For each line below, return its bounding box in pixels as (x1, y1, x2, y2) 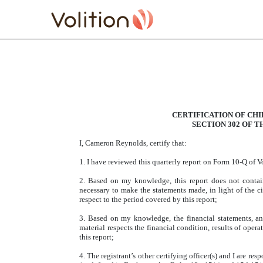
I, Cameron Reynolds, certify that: (79, 139, 187, 147)
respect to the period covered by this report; (79, 195, 217, 204)
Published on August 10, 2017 (51, 109, 181, 121)
